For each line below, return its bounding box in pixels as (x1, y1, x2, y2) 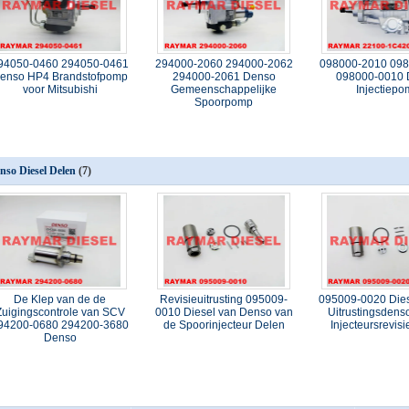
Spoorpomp (194, 96, 254, 109)
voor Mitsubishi (22, 83, 98, 96)
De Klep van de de (14, 293, 107, 306)
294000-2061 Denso (172, 70, 276, 83)
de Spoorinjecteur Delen (163, 319, 285, 331)
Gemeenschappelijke (171, 83, 278, 96)
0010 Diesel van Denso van (154, 306, 293, 319)
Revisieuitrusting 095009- (160, 293, 288, 306)
